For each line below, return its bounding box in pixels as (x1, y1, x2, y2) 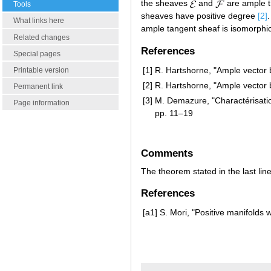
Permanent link (13, 82, 63, 91)
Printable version (13, 65, 69, 74)
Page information (13, 99, 70, 108)
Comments (141, 147, 193, 159)
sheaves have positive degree (141, 11, 258, 21)
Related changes (13, 33, 70, 42)
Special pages (13, 49, 60, 58)
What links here (13, 16, 64, 25)
